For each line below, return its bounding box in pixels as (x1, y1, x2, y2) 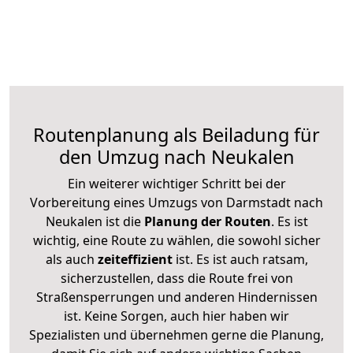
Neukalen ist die (45, 212, 141, 230)
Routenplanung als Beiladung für (33, 121, 320, 147)
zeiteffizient (97, 250, 173, 268)
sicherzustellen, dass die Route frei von (60, 269, 293, 287)
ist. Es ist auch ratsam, (172, 250, 308, 268)
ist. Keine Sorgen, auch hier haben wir (64, 307, 289, 325)
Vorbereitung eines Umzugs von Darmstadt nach (30, 193, 323, 211)
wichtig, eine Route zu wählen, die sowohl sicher (32, 231, 321, 249)
